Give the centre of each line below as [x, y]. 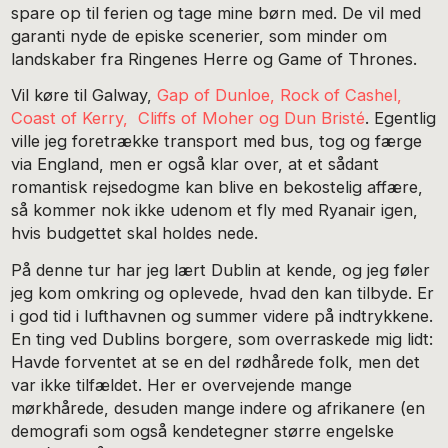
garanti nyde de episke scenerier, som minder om [199, 35]
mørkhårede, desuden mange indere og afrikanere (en [218, 407]
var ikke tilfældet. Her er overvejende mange [182, 384]
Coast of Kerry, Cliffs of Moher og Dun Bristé [188, 118]
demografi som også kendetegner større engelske [203, 430]
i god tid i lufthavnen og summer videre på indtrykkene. [222, 315]
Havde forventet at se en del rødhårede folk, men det [216, 361]
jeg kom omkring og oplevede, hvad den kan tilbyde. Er [223, 292]
